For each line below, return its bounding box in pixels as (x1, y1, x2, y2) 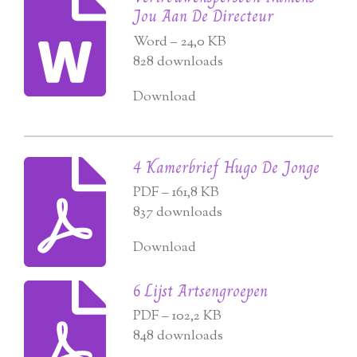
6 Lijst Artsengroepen (133, 277, 269, 304)
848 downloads (133, 327, 224, 347)
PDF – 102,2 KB (133, 307, 222, 327)
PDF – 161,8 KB (133, 183, 220, 203)
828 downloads (133, 52, 224, 72)
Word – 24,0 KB (133, 32, 227, 52)
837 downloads (133, 203, 223, 223)
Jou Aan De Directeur (133, 3, 274, 29)
